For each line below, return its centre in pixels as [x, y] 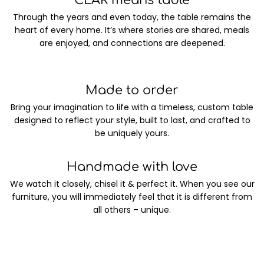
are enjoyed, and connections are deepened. [132, 43]
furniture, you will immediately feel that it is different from [132, 197]
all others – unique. [132, 210]
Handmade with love [132, 167]
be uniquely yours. [132, 133]
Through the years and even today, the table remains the [132, 17]
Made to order [132, 90]
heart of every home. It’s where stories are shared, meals [132, 30]
